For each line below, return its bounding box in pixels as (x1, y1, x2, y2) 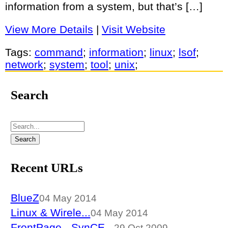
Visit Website (102, 23, 165, 35)
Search (10, 88, 48, 102)
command (35, 46, 83, 58)
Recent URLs (10, 161, 83, 175)
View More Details (5, 23, 93, 35)
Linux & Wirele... (10, 206, 91, 218)
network (5, 58, 43, 70)
